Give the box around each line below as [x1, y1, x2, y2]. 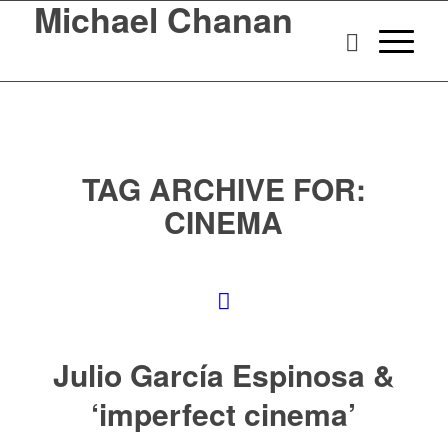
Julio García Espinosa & [52, 353, 395, 396]
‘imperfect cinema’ [91, 392, 357, 435]
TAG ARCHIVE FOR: [81, 167, 366, 210]
